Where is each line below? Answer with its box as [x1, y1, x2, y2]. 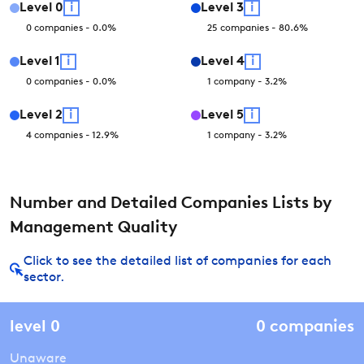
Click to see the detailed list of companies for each [24, 255, 331, 268]
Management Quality [10, 220, 177, 236]
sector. [24, 271, 64, 284]
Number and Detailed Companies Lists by [10, 196, 331, 212]
